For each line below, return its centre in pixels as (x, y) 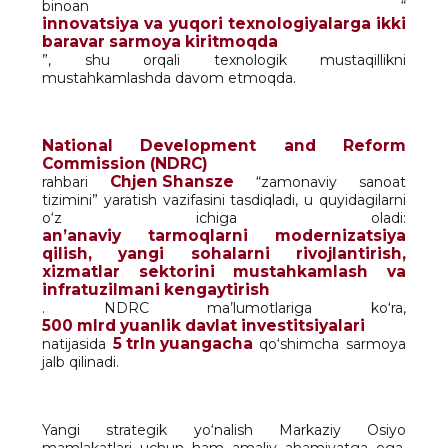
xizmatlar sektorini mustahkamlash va (224, 271)
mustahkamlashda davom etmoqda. (169, 77)
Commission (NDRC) (125, 163)
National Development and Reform (224, 145)
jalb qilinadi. (80, 361)
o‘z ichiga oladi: (224, 217)
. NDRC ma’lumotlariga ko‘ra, (224, 307)
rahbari (76, 181)
